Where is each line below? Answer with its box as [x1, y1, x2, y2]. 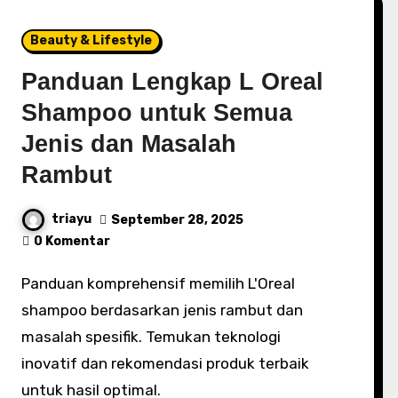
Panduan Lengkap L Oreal [21, 68, 324, 95]
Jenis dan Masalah [21, 131, 237, 157]
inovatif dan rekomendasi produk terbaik [21, 354, 310, 372]
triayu [52, 211, 92, 227]
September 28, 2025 [111, 211, 244, 227]
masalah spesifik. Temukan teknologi [21, 328, 282, 346]
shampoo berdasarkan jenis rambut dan [21, 301, 304, 319]
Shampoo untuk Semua [21, 99, 293, 126]
